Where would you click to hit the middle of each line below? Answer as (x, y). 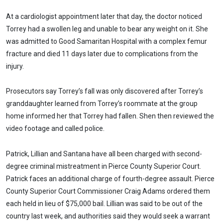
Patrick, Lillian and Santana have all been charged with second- (104, 154)
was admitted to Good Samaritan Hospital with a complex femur (107, 41)
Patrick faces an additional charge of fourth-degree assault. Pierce (110, 179)
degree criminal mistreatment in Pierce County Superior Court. (104, 167)
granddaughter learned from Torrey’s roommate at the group (102, 104)
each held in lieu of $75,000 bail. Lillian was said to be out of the (104, 204)
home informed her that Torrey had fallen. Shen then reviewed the (110, 116)
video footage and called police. (55, 129)
